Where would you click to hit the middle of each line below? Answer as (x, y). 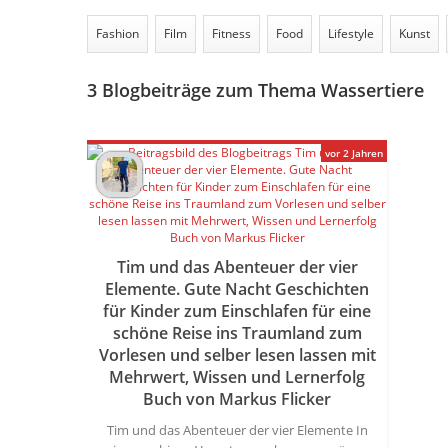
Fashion (117, 33)
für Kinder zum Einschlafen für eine (237, 311)
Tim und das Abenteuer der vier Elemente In (237, 430)
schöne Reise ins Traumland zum (237, 333)
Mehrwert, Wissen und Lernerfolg (237, 377)
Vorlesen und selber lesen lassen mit (237, 355)
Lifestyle (351, 33)
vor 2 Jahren (354, 153)
